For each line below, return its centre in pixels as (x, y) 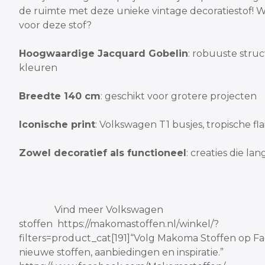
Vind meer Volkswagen (91, 210)
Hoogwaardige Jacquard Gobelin (104, 54)
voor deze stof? (55, 25)
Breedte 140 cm (60, 96)
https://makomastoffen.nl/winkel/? (138, 224)
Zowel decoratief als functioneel (103, 153)
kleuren (38, 68)
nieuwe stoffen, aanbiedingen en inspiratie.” (121, 252)
